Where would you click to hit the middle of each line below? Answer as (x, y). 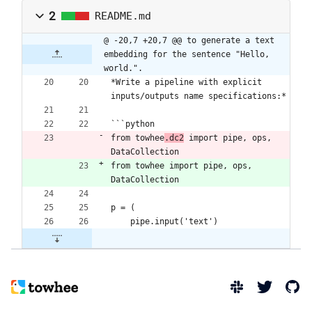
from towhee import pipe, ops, (181, 165)
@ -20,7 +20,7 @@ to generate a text (189, 40)
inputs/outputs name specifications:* (198, 96)
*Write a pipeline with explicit (186, 82)
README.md (123, 16)
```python (133, 124)
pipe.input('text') (174, 221)
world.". (123, 68)
